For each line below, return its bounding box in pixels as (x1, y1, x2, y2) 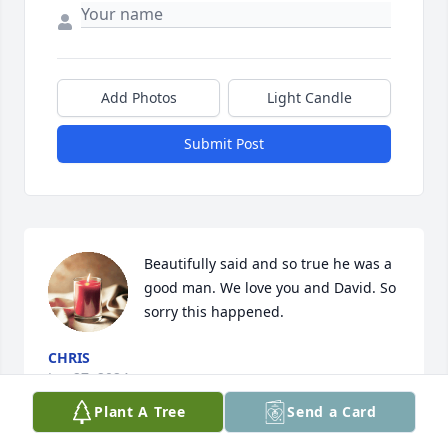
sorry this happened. (144, 302, 284, 322)
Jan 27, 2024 (48, 368, 129, 388)
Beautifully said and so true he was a (144, 254, 392, 274)
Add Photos (100, 88, 177, 108)
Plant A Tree (94, 402, 186, 421)
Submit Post (184, 134, 264, 154)
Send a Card (287, 402, 377, 421)
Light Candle (267, 88, 352, 108)
